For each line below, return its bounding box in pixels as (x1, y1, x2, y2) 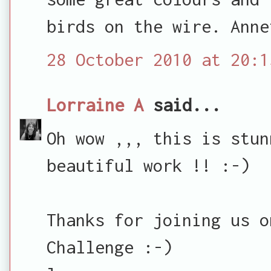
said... (143, 94, 221, 115)
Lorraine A (47, 94, 143, 115)
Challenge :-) (47, 236, 172, 257)
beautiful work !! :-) (47, 154, 250, 175)
